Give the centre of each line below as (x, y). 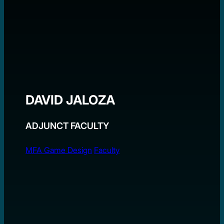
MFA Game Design (59, 150)
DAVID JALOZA (70, 99)
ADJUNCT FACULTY (67, 126)
